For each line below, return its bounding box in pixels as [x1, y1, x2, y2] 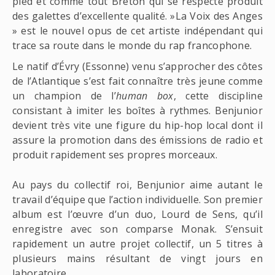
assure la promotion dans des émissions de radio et [12, 133, 263, 147]
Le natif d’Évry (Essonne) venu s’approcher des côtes [12, 60, 263, 74]
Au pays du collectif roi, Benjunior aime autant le [12, 178, 263, 192]
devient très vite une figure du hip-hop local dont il [12, 118, 263, 133]
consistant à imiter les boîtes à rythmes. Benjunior [12, 104, 263, 118]
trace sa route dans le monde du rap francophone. [12, 39, 252, 53]
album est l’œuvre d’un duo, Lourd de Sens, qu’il [12, 207, 263, 222]
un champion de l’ [12, 89, 116, 103]
